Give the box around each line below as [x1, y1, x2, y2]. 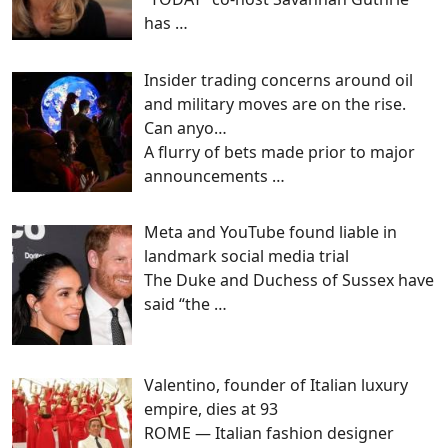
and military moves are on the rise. [144, 92, 406, 115]
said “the [144, 293, 214, 316]
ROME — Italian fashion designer [144, 422, 394, 445]
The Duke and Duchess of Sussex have [144, 269, 434, 292]
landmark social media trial [144, 245, 349, 268]
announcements [144, 164, 272, 187]
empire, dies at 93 [144, 398, 278, 421]
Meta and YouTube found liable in [144, 221, 397, 244]
